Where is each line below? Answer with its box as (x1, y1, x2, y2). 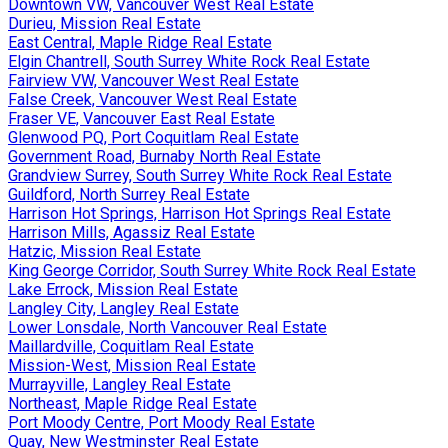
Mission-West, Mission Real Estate (8, 355, 256, 375)
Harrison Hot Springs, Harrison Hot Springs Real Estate (8, 203, 391, 223)
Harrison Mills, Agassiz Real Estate (8, 222, 255, 242)
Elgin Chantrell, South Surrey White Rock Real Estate (8, 51, 370, 71)
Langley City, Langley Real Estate (8, 298, 239, 318)
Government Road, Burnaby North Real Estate (8, 146, 321, 166)
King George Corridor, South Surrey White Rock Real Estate (8, 260, 416, 280)
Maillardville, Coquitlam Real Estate (8, 336, 254, 356)
